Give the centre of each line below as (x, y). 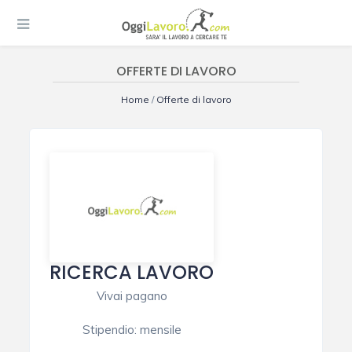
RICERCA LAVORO (132, 273)
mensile (160, 330)
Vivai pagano (132, 296)
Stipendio (108, 330)
